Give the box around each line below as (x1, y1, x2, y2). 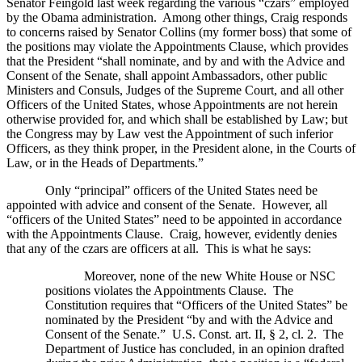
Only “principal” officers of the (45, 183, 207, 197)
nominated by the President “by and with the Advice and (45, 312, 333, 326)
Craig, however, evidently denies (170, 226, 337, 241)
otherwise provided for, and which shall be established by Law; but (6, 112, 347, 126)
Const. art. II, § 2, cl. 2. (196, 326, 317, 341)
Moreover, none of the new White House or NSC (84, 268, 335, 283)
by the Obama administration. (6, 10, 157, 24)
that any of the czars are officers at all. (6, 241, 199, 255)
